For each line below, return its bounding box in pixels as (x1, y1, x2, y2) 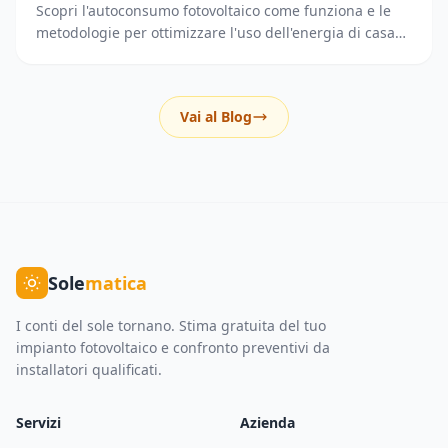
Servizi (16, 413, 61, 433)
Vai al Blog (180, 107, 252, 127)
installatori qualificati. (16, 360, 162, 380)
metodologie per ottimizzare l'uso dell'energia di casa (36, 23, 395, 43)
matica (85, 271, 147, 296)
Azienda (240, 413, 295, 433)
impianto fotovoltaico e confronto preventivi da (16, 338, 330, 358)
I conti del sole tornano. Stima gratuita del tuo (16, 316, 326, 336)
